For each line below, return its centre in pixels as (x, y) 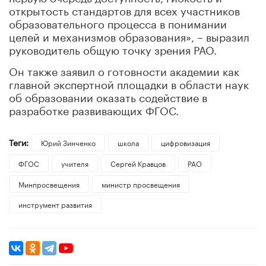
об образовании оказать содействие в (108, 96)
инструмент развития (55, 204)
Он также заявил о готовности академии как (124, 70)
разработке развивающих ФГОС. (94, 109)
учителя (75, 163)
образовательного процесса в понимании (118, 22)
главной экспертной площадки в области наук (129, 83)
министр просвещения (140, 183)
